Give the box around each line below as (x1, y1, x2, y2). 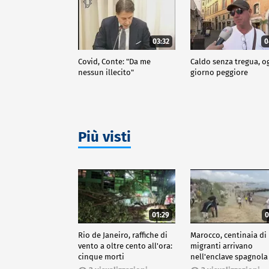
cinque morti (78, 252, 124, 261)
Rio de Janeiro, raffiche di (78, 230, 168, 240)
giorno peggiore (190, 67, 249, 77)
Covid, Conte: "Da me (78, 56, 151, 66)
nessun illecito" (78, 67, 134, 77)
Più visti (78, 128, 131, 145)
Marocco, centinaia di (190, 230, 267, 240)
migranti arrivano (190, 241, 253, 250)
